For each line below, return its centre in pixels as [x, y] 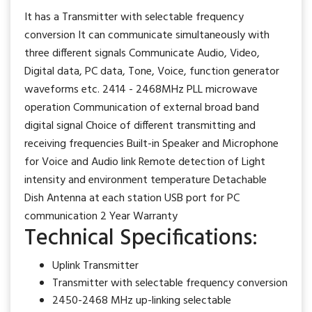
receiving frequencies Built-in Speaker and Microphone [151, 144]
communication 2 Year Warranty [101, 217]
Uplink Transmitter [95, 266]
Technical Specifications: [141, 239]
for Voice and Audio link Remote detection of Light [145, 162]
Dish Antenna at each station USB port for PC [132, 198]
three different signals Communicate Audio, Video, [142, 54]
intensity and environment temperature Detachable [146, 180]
